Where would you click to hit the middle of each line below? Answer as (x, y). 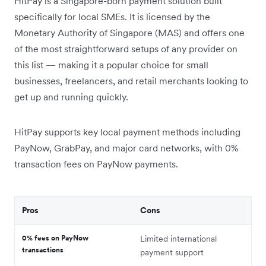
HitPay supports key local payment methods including (127, 132)
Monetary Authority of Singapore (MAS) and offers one (129, 33)
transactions (44, 250)
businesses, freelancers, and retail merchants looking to (131, 81)
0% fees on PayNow (55, 238)
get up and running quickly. (71, 97)
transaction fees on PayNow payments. (96, 164)
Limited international (178, 239)
